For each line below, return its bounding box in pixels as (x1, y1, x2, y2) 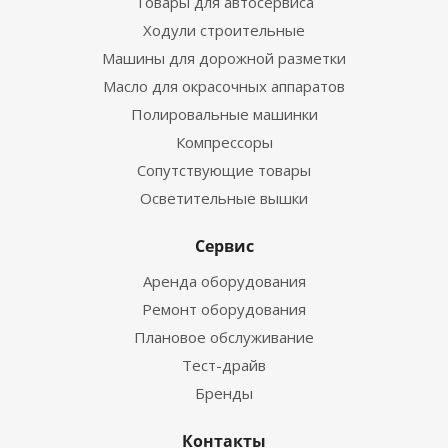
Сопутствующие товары (137, 160, 311, 180)
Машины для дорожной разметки (102, 48, 346, 68)
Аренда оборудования (142, 271, 306, 291)
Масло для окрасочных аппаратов (103, 76, 345, 96)
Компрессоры (175, 132, 273, 152)
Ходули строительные (143, 20, 305, 40)
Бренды (195, 383, 253, 403)
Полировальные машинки (130, 104, 318, 124)
